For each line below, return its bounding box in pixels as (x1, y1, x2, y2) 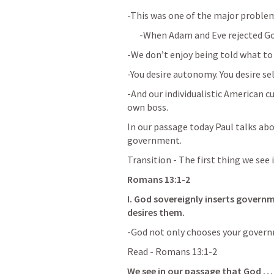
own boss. (127, 101, 168, 113)
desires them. (127, 206, 188, 218)
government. (127, 134, 182, 146)
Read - (127, 245, 155, 257)
